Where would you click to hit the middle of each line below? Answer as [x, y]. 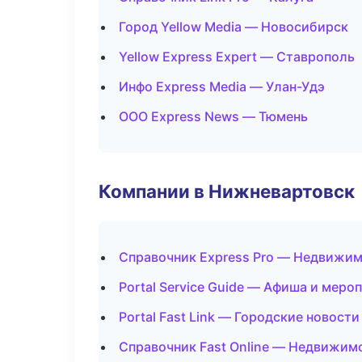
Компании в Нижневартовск [227, 191]
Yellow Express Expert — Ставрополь [237, 57]
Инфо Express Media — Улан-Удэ [222, 86]
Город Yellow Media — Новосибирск [234, 27]
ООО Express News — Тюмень [213, 116]
